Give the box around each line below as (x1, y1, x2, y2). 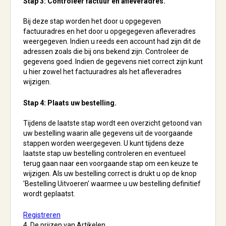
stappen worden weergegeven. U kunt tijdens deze (23, 139, 184, 147)
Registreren (23, 211, 61, 219)
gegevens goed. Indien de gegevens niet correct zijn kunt (23, 58, 203, 66)
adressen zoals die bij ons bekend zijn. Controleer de (23, 47, 189, 55)
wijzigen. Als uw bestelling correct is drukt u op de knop (23, 169, 197, 178)
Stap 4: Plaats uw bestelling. (23, 99, 117, 107)
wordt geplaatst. (23, 190, 75, 198)
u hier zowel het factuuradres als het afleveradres (23, 68, 182, 76)
